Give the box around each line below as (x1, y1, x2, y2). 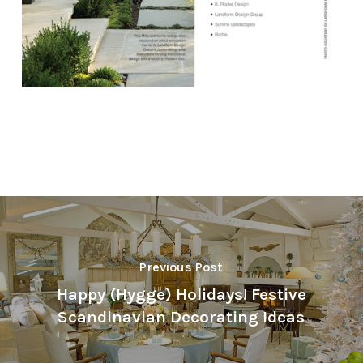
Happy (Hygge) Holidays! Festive (56, 284, 306, 305)
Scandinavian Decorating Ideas (58, 307, 305, 327)
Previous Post (139, 259, 224, 275)
